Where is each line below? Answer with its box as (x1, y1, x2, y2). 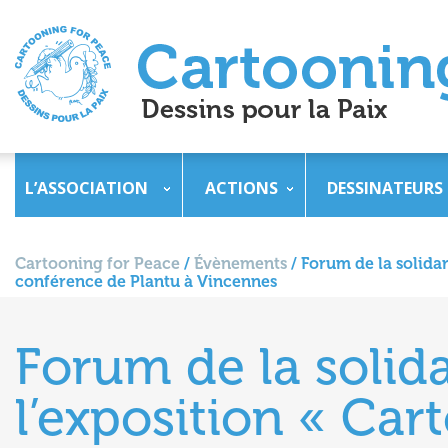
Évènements (194, 254, 287, 273)
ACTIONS (205, 177, 278, 199)
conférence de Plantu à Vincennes (15, 272, 277, 291)
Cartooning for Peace (15, 254, 180, 273)
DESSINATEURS (327, 177, 443, 199)
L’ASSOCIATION (25, 177, 148, 199)
